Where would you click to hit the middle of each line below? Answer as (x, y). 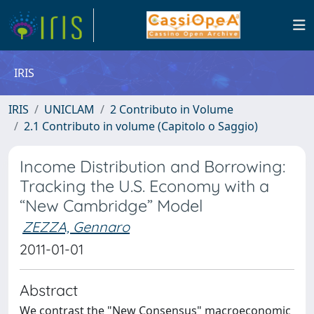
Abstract (49, 290)
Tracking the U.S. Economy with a (144, 186)
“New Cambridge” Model (111, 206)
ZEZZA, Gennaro (76, 227)
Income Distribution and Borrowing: (152, 166)
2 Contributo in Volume (172, 109)
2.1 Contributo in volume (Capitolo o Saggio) (141, 126)
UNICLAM (69, 109)
